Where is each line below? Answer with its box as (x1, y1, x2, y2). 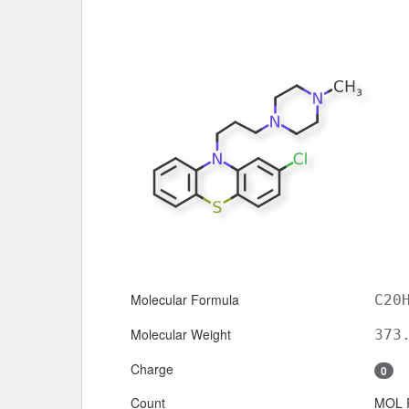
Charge (131, 359, 173, 378)
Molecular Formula (131, 289, 239, 309)
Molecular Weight (131, 324, 231, 343)
